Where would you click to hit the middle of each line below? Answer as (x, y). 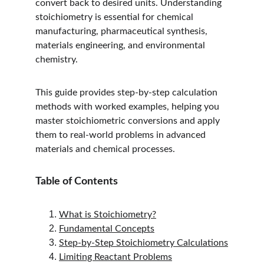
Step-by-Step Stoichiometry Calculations (143, 243)
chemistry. (57, 60)
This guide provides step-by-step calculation (128, 93)
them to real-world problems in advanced (122, 135)
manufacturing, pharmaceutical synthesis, (123, 31)
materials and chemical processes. (105, 149)
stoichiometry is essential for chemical (115, 17)
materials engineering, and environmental (121, 45)
